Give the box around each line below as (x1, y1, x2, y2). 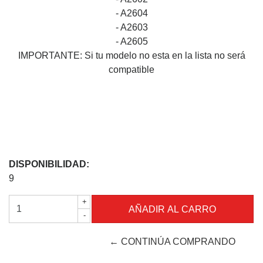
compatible (109, 65, 154, 75)
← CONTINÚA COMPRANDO (109, 237, 236, 247)
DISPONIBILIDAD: (9, 159, 89, 169)
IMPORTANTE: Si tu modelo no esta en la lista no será (18, 50, 245, 60)
